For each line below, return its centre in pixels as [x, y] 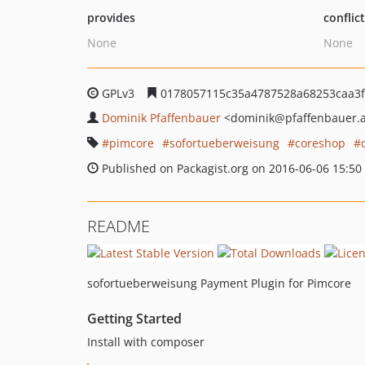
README [119, 226]
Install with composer [146, 341]
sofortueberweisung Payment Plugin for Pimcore [219, 283]
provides [111, 18]
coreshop [320, 143]
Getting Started [134, 318]
